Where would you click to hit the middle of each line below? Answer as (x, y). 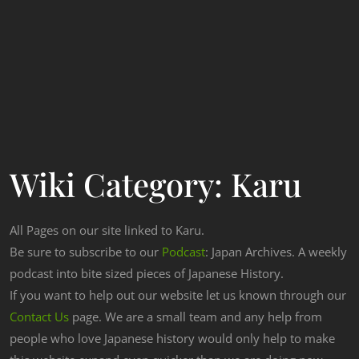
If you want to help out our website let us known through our (178, 295)
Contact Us (39, 317)
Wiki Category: (120, 184)
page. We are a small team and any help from (196, 317)
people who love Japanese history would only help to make (172, 339)
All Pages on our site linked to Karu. (107, 230)
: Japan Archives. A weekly (276, 252)
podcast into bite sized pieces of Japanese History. (147, 274)
